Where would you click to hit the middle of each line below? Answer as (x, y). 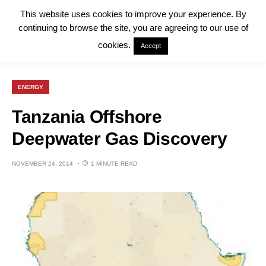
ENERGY (31, 87)
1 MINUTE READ (114, 164)
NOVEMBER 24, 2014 (42, 164)
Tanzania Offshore (87, 117)
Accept (151, 46)
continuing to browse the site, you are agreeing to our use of (133, 28)
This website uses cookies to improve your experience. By (133, 14)
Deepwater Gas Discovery (120, 139)
